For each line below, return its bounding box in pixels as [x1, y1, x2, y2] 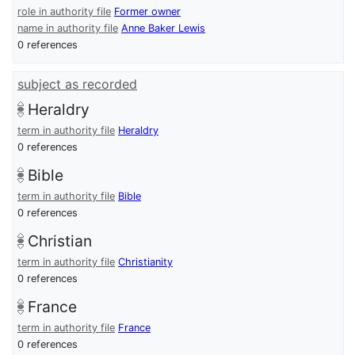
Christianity [118, 256, 173, 269]
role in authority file [17, 6, 111, 18]
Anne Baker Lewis [121, 22, 205, 35]
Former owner [114, 6, 181, 18]
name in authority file [17, 22, 118, 35]
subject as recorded [17, 76, 137, 93]
